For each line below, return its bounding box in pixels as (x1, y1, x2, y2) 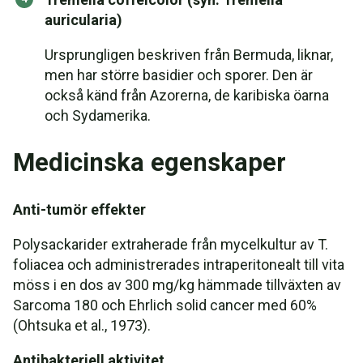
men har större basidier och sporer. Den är (45, 66, 313, 83)
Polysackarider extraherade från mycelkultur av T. (13, 236, 328, 253)
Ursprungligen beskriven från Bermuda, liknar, (45, 46, 333, 63)
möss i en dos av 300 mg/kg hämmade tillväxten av (13, 276, 341, 293)
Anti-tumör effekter (13, 201, 146, 218)
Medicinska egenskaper (13, 147, 286, 177)
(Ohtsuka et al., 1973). (13, 317, 151, 334)
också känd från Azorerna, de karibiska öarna (45, 87, 329, 104)
